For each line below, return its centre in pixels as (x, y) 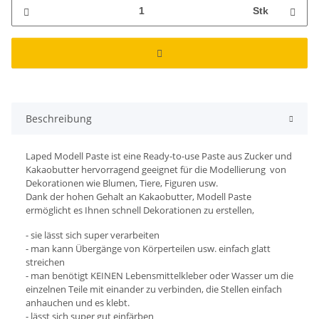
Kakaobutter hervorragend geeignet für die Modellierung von (156, 169)
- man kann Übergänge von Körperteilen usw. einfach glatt (148, 248)
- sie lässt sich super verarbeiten (93, 235)
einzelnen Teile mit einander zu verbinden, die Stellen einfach (154, 289)
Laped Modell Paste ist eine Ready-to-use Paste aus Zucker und (159, 156)
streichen (45, 262)
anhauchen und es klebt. (78, 302)
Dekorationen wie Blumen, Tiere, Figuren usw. (122, 183)
